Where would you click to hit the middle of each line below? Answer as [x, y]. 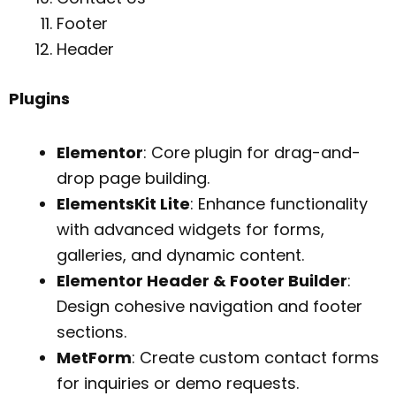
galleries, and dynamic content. [180, 255]
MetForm [94, 357]
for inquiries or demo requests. [178, 383]
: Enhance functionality [279, 203]
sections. [91, 331]
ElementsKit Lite [123, 203]
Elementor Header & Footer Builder [202, 280]
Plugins [39, 99]
